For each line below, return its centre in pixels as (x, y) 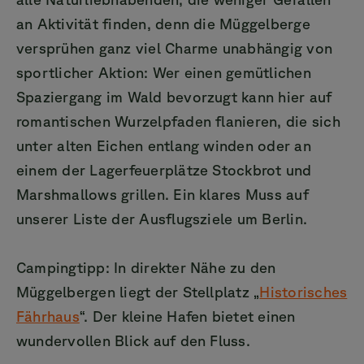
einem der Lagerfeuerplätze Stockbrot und (164, 170)
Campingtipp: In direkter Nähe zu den (146, 268)
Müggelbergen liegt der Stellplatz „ (138, 292)
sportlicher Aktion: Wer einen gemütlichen (164, 73)
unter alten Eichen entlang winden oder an (164, 146)
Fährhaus (48, 316)
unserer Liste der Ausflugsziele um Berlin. (162, 219)
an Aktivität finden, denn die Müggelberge (163, 24)
